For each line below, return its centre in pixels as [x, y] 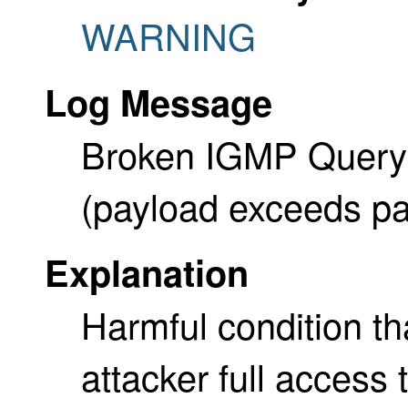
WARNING [168, 35]
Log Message [158, 101]
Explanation [147, 271]
